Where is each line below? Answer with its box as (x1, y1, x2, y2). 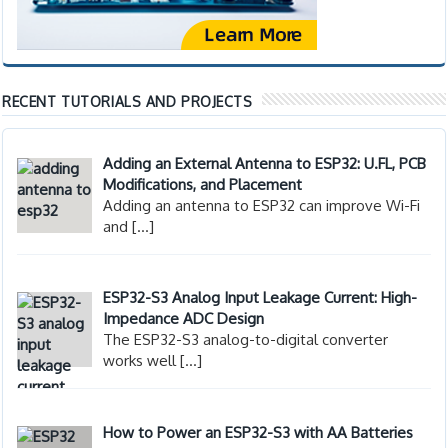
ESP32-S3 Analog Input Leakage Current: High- (103, 288, 418, 308)
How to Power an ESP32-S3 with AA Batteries (103, 422, 414, 442)
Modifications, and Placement (103, 175, 303, 194)
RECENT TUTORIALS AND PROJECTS (2, 93, 253, 110)
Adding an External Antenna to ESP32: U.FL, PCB (103, 154, 427, 173)
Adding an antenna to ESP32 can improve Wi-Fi (103, 196, 421, 215)
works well (103, 351, 181, 371)
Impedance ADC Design (103, 309, 265, 329)
